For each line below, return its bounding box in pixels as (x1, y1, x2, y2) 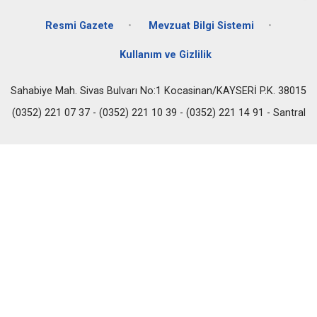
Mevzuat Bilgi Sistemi (149, 19, 254, 32)
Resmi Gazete (45, 19, 114, 32)
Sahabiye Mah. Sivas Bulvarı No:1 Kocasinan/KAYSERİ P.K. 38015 (11, 84, 306, 97)
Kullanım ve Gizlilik (120, 48, 212, 61)
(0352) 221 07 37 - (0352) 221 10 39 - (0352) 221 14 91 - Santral (11, 106, 306, 119)
